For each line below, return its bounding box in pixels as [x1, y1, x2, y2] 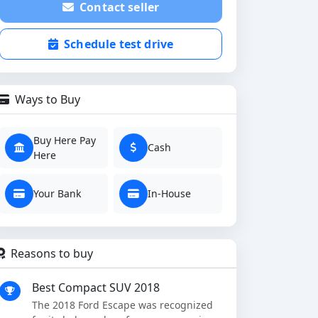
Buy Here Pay [33, 133, 96, 147]
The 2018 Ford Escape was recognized [32, 297, 213, 312]
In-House [148, 187, 191, 201]
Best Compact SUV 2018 [32, 279, 160, 295]
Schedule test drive [60, 35, 174, 52]
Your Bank [33, 187, 81, 201]
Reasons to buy [8, 245, 93, 261]
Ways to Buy [12, 91, 80, 107]
